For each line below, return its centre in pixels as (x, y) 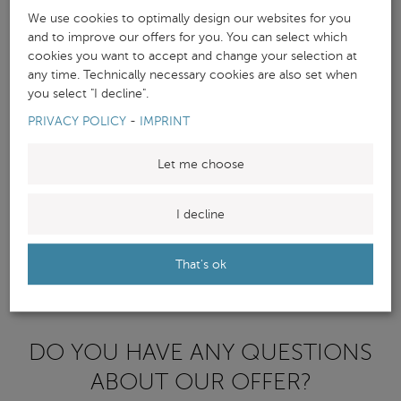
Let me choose (200, 164)
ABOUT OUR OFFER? (200, 382)
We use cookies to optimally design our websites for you (190, 17)
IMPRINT (165, 120)
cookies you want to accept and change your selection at (193, 55)
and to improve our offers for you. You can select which (188, 36)
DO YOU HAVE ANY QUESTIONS (200, 353)
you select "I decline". (89, 93)
